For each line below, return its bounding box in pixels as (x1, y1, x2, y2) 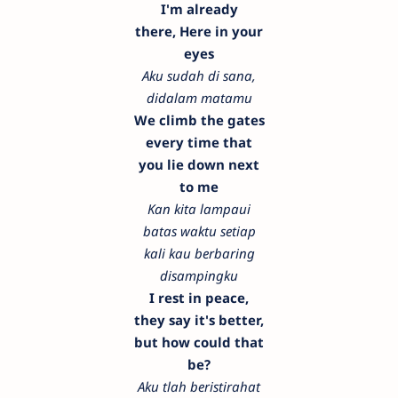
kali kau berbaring (143, 243, 255, 262)
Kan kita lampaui (147, 199, 251, 218)
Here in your (179, 21, 263, 40)
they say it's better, (134, 310, 264, 329)
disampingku (160, 266, 238, 284)
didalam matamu (146, 88, 252, 107)
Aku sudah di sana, (142, 66, 256, 84)
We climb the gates (133, 110, 265, 129)
